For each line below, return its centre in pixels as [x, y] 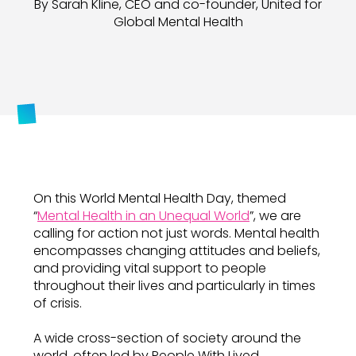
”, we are [275, 216]
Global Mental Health [178, 22]
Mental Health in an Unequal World [143, 216]
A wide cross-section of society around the [167, 338]
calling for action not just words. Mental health [176, 233]
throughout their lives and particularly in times [174, 286]
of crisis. [58, 303]
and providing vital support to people [150, 268]
